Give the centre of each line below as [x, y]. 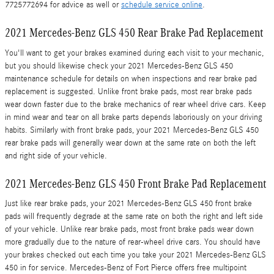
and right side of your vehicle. [56, 156]
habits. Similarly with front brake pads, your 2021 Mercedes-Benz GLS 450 [132, 130]
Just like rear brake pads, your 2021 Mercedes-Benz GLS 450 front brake [128, 204]
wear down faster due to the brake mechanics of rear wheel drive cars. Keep [135, 104]
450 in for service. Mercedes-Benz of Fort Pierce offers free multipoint [126, 268]
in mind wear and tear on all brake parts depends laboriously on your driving [134, 117]
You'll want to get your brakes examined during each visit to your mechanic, [134, 53]
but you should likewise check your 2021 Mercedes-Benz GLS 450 [119, 66]
